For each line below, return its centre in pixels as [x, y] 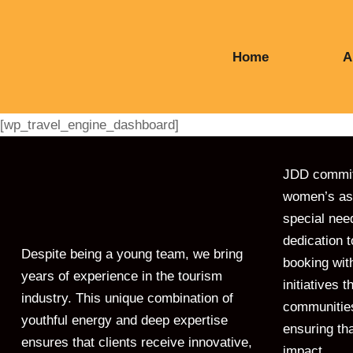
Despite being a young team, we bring [132, 254]
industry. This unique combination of [127, 298]
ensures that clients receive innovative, [137, 342]
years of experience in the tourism [122, 276]
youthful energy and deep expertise [124, 320]
